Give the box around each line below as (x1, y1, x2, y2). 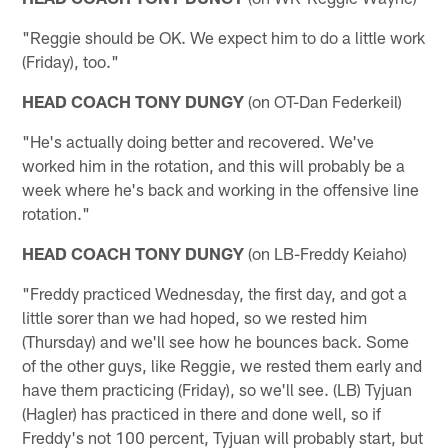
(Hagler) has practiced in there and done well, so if (22, 402, 382, 423)
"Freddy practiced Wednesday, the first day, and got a (22, 282, 408, 303)
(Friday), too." (22, 50, 120, 71)
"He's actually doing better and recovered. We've (22, 130, 375, 151)
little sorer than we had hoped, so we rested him (22, 306, 368, 327)
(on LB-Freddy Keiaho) (244, 242, 408, 263)
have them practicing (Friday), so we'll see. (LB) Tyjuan (22, 378, 413, 399)
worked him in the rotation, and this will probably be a (22, 154, 406, 175)
